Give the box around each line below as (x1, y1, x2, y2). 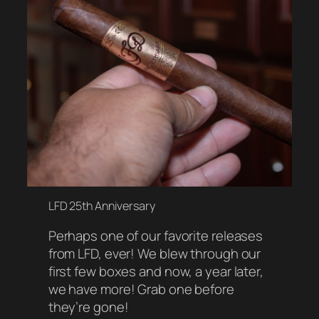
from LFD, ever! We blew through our (48, 244, 261, 263)
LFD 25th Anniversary (48, 198, 155, 214)
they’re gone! (48, 297, 129, 316)
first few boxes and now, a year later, (48, 261, 263, 281)
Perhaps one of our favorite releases (48, 226, 263, 245)
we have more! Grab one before (48, 279, 234, 298)
